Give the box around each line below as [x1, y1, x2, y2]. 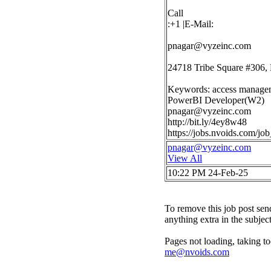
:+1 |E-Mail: [168, 19, 214, 29]
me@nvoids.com [165, 247, 229, 257]
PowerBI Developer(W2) [168, 95, 264, 105]
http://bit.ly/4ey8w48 [168, 117, 247, 127]
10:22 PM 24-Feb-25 [168, 168, 248, 178]
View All [168, 153, 202, 163]
